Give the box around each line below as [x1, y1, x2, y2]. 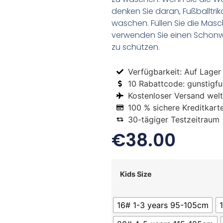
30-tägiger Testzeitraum [127, 114, 220, 124]
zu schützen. [111, 41, 160, 53]
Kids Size [120, 170, 152, 179]
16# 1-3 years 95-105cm [117, 200, 209, 211]
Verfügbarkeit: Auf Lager [127, 66, 221, 77]
